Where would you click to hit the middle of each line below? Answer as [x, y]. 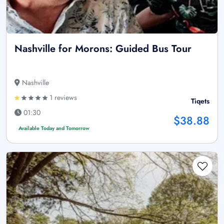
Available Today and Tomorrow [54, 128]
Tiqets [200, 101]
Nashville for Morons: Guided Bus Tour [103, 48]
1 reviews [62, 97]
